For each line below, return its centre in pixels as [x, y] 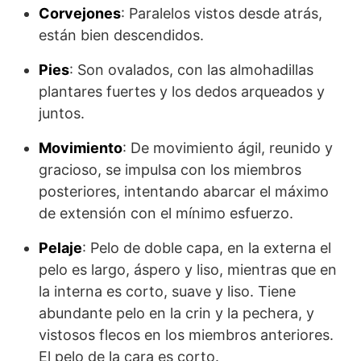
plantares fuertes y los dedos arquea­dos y [182, 92]
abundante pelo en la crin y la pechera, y [176, 313]
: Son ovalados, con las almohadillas [191, 70]
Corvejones [80, 14]
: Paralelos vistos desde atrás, [222, 14]
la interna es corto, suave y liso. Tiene [167, 292]
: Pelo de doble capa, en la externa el [207, 248]
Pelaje [60, 248]
